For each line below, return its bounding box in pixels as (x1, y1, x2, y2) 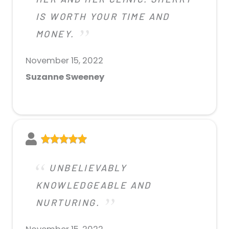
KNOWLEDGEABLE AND (36, 179, 151, 191)
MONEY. (36, 28, 75, 39)
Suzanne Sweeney (26, 71, 104, 83)
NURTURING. (36, 196, 100, 208)
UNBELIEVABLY (49, 162, 127, 173)
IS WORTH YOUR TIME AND (36, 10, 170, 22)
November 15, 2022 (26, 54, 103, 66)
